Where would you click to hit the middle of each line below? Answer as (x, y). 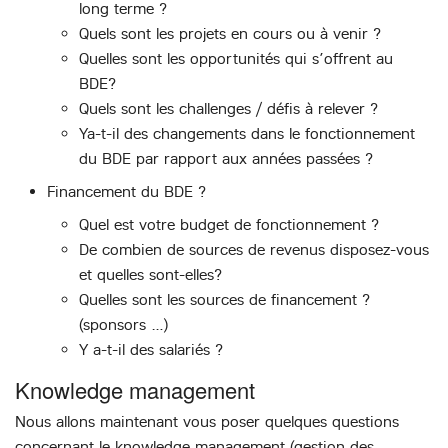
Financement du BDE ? (126, 192)
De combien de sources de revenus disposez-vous (254, 250)
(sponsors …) (123, 325)
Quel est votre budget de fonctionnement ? (229, 225)
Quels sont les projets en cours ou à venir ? (230, 34)
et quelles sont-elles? (150, 275)
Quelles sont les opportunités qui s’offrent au (236, 59)
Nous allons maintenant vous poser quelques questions (207, 421)
